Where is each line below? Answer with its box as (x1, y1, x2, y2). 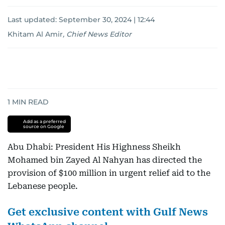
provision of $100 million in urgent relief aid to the (8, 168, 210, 178)
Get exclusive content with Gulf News (8, 206, 208, 218)
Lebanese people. (8, 181, 78, 191)
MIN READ (10, 97, 49, 106)
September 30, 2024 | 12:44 (59, 15, 155, 24)
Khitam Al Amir (8, 30, 63, 39)
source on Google (23, 124, 64, 129)
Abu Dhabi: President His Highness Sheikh (8, 142, 181, 152)
